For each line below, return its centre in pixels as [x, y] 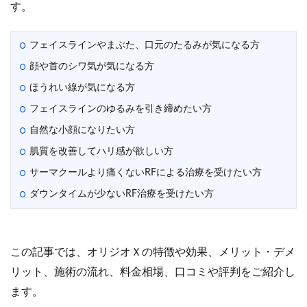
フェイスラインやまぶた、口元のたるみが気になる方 [145, 45]
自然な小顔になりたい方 [82, 130]
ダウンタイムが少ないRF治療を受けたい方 [122, 194]
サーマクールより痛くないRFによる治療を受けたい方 [146, 173]
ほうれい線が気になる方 [82, 88]
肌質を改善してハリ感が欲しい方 [101, 151]
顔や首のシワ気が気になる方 [92, 66]
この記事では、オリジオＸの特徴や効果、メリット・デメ [153, 252]
